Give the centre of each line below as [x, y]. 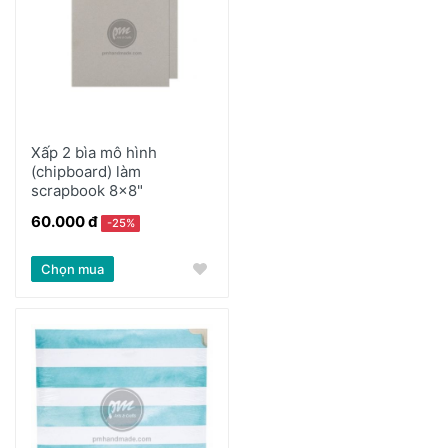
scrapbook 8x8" [87, 191]
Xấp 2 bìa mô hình [94, 153]
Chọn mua [72, 268]
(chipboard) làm [86, 172]
